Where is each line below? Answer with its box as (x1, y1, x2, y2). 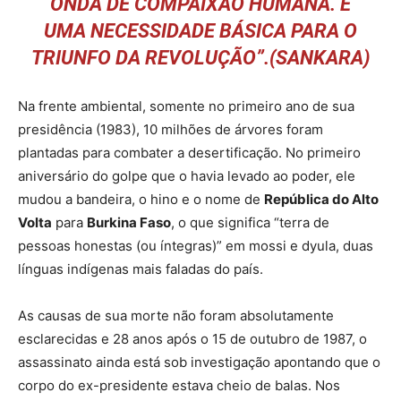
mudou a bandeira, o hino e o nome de (18, 190, 264, 208)
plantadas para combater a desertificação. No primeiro (18, 143, 361, 161)
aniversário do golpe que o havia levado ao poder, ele (18, 166, 355, 184)
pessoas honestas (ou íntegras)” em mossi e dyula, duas (18, 236, 373, 254)
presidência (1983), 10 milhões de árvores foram (18, 120, 323, 138)
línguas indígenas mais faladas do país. (18, 260, 263, 277)
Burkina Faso (87, 213, 171, 231)
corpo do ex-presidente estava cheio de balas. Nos (18, 376, 340, 394)
